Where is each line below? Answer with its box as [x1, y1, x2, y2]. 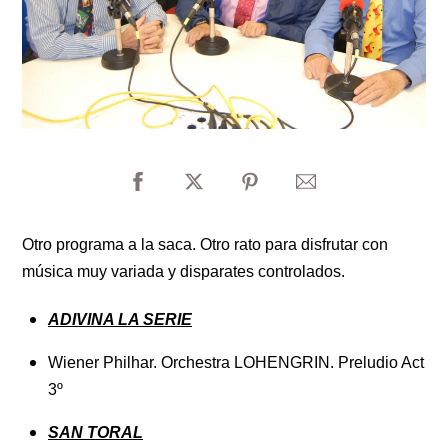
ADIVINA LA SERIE [48, 310, 192, 328]
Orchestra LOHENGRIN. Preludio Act [161, 353, 424, 371]
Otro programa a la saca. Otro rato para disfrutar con [22, 236, 389, 254]
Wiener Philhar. [48, 353, 161, 371]
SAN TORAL [48, 423, 143, 441]
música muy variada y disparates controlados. [22, 263, 346, 281]
